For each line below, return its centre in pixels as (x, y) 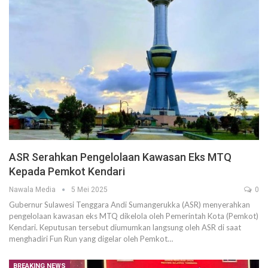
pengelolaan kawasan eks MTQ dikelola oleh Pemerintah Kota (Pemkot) (134, 216)
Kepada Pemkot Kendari (67, 172)
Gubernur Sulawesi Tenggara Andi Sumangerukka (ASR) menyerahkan (130, 205)
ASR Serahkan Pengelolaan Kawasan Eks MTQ (120, 157)
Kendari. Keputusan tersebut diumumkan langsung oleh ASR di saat (125, 228)
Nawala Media (33, 190)
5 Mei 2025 (89, 190)
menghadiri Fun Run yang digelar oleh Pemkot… (91, 239)
